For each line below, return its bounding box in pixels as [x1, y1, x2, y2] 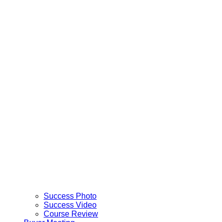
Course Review [44, 209, 98, 218]
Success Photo [44, 191, 97, 200]
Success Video [44, 200, 97, 209]
